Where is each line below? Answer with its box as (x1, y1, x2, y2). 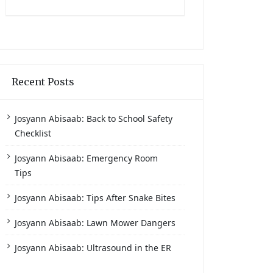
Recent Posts (12, 76, 74, 88)
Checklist (15, 127, 51, 139)
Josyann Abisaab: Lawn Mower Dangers (15, 217, 175, 229)
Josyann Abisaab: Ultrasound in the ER (15, 242, 171, 253)
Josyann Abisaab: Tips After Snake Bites (15, 192, 175, 204)
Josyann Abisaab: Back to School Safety (15, 113, 172, 124)
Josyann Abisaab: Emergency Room (15, 152, 158, 164)
